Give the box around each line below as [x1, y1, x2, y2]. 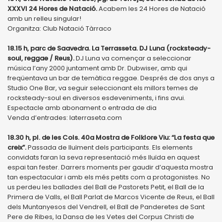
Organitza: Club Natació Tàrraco [7, 23, 111, 33]
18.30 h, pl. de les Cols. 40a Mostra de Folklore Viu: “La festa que [7, 132, 215, 142]
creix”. [7, 142, 26, 152]
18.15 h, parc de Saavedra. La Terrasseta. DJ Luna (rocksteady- [7, 43, 211, 53]
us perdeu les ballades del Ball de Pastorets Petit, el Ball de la [7, 182, 204, 192]
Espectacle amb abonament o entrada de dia [7, 103, 157, 112]
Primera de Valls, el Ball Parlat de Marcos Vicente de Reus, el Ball [7, 192, 215, 202]
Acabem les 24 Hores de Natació [97, 3, 206, 13]
